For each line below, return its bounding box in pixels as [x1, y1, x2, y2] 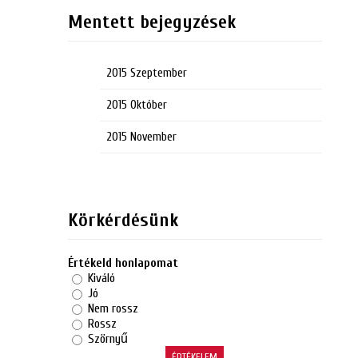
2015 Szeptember [105, 66, 187, 80]
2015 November [105, 129, 177, 144]
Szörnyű [87, 331, 128, 346]
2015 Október [105, 97, 167, 112]
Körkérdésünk [67, 209, 178, 231]
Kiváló [87, 270, 115, 285]
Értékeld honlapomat [67, 255, 178, 270]
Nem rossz [87, 300, 138, 316]
